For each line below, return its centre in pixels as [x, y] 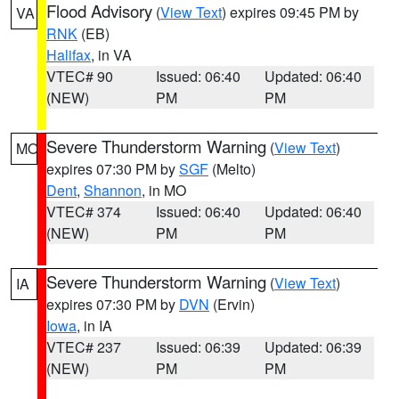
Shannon [113, 190]
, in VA [111, 55]
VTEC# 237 [84, 347]
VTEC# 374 [84, 212]
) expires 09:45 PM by [290, 12]
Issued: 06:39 [198, 347]
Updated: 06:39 [313, 347]
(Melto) [232, 169]
